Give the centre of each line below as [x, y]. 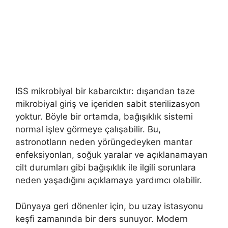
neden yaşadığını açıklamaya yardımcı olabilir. [109, 180]
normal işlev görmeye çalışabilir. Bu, [88, 130]
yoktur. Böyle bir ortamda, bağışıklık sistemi [104, 117]
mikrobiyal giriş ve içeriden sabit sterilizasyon [108, 104]
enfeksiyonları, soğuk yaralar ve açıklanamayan [111, 155]
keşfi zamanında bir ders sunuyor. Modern [102, 219]
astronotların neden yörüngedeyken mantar [104, 142]
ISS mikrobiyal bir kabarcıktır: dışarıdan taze [105, 91]
